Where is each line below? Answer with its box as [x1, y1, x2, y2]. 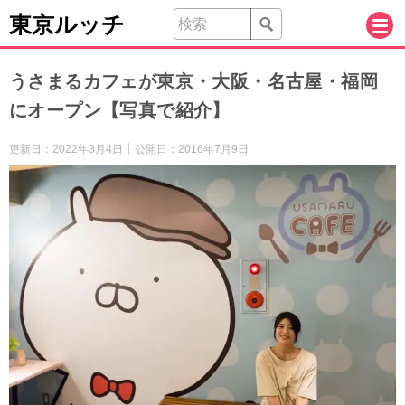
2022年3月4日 [52, 142, 123, 155]
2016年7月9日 [178, 142, 249, 155]
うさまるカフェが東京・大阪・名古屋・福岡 [9, 71, 378, 91]
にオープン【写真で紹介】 [9, 99, 231, 120]
